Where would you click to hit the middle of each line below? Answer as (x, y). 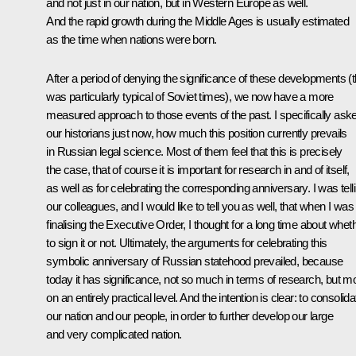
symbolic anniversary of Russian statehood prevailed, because (195, 261)
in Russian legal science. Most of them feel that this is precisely (194, 151)
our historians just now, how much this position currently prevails (197, 133)
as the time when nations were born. (132, 39)
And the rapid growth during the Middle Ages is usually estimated (197, 21)
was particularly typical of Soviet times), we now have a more (190, 96)
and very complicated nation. (114, 334)
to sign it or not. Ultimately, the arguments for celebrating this (187, 242)
